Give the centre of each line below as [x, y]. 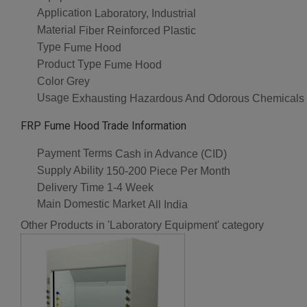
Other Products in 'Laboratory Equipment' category [142, 225]
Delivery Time [71, 187]
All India [168, 205]
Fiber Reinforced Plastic [137, 31]
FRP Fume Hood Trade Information [103, 126]
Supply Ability [70, 170]
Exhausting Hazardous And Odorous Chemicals [188, 99]
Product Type [69, 64]
